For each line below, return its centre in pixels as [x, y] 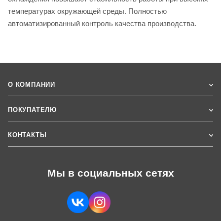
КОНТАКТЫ [27, 135]
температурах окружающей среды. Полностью [87, 11]
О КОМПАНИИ [32, 84]
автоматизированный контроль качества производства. [102, 24]
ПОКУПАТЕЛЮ [32, 110]
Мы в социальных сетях [110, 173]
